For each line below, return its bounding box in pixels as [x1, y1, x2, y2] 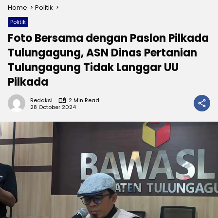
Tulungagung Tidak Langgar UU [8, 60, 179, 75]
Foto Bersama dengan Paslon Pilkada [8, 31, 209, 46]
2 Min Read [69, 96, 99, 104]
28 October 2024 [30, 103, 76, 111]
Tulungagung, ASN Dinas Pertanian [8, 45, 197, 60]
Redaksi [30, 96, 53, 104]
